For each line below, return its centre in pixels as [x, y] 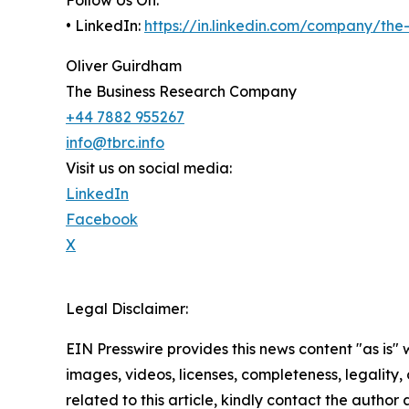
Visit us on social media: [149, 168]
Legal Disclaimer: [127, 308]
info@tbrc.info [115, 142]
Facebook [102, 219]
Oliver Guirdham [124, 65]
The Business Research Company [181, 91]
